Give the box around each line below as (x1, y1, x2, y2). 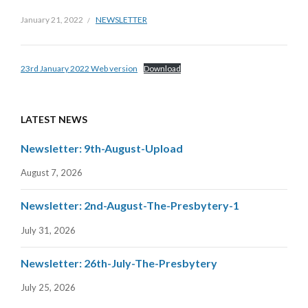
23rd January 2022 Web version (21, 63, 137, 74)
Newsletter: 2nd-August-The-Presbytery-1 (21, 199, 239, 212)
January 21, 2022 (21, 14, 83, 25)
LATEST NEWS (21, 113, 87, 125)
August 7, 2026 (21, 167, 82, 179)
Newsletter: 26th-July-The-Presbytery (21, 256, 217, 269)
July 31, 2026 (21, 224, 76, 236)
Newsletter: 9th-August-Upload (21, 141, 183, 155)
